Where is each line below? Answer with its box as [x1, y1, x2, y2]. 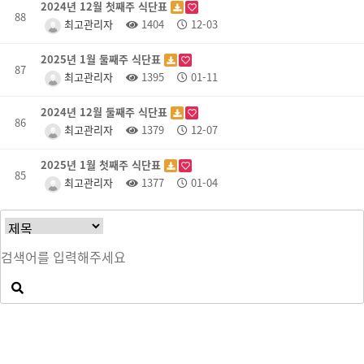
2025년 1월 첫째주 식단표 [41, 157, 164, 172]
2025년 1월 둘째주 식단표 [41, 51, 164, 67]
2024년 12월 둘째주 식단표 [41, 104, 171, 119]
